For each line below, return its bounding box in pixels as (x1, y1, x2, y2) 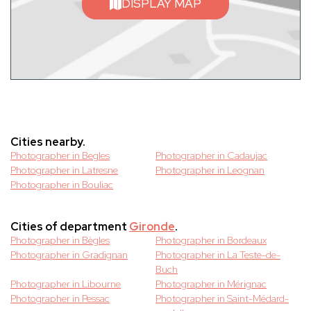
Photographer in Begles (10, 149, 110, 162)
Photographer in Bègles (10, 234, 110, 247)
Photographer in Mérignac (155, 278, 267, 291)
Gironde (129, 219, 175, 235)
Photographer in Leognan (155, 164, 264, 177)
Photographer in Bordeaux (155, 234, 267, 247)
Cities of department (10, 219, 129, 235)
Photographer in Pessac (10, 292, 110, 305)
